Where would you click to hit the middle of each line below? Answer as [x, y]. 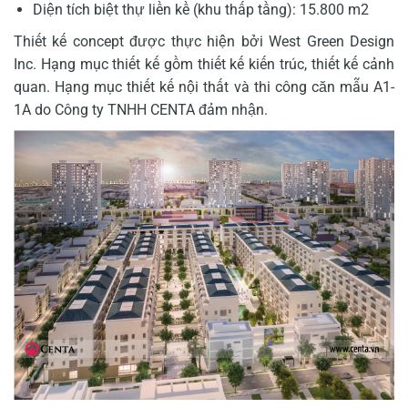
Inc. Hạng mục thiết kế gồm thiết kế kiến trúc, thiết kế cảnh [204, 64]
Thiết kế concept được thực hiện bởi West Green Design [204, 41]
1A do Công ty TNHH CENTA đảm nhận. [141, 109]
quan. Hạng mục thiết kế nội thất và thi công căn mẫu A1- [204, 87]
